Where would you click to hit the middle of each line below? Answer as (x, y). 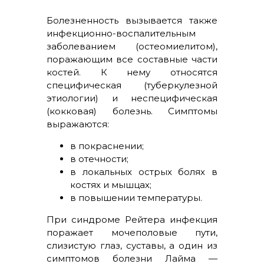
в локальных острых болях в (144, 172)
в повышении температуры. (136, 198)
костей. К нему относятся (132, 72)
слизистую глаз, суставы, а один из (132, 245)
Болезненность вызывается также (132, 20)
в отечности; (99, 159)
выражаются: (78, 124)
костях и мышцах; (111, 185)
